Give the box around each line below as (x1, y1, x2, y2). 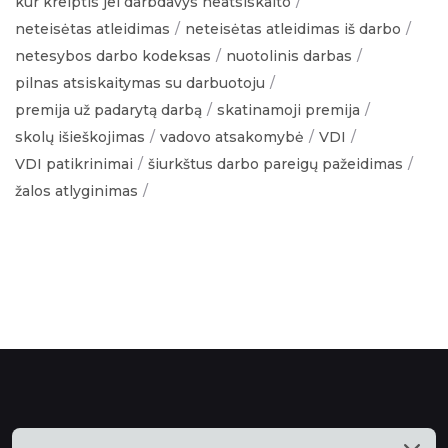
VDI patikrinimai (15, 155, 133, 173)
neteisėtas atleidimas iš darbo (185, 20, 401, 38)
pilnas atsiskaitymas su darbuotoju (15, 74, 265, 92)
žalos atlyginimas (15, 182, 138, 200)
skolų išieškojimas (15, 128, 145, 146)
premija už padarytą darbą (15, 101, 202, 119)
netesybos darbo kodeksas (15, 47, 211, 65)
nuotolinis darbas (226, 47, 352, 65)
